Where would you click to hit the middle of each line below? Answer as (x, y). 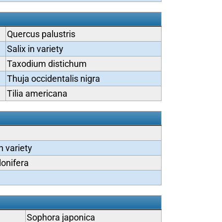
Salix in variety (35, 49)
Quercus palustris (41, 34)
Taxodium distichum (47, 64)
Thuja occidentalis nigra (53, 79)
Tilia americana (37, 93)
